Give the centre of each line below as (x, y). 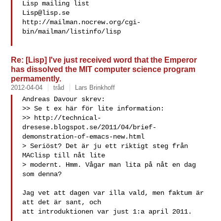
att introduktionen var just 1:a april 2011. (107, 212)
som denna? (42, 174)
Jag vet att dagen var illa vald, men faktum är (113, 193)
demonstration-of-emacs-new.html (84, 137)
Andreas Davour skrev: (64, 99)
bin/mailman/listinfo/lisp (72, 32)
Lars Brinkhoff (95, 88)
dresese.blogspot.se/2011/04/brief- (90, 127)
